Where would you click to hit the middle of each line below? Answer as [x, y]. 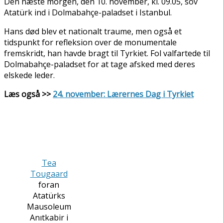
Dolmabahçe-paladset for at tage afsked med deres [100, 64]
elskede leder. [29, 75]
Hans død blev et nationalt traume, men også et [93, 31]
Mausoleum [49, 206]
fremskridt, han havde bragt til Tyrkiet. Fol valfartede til [107, 53]
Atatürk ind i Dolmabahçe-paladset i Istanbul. [88, 12]
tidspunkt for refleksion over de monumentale [90, 42]
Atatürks [49, 195]
